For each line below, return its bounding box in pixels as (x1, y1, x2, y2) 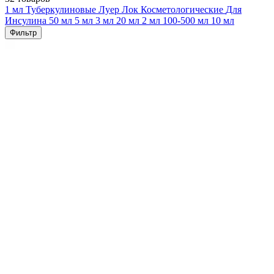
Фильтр (10, 28, 37, 37)
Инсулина (5, 15, 49, 26)
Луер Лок (98, 4, 141, 15)
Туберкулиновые (26, 4, 98, 15)
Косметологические (141, 4, 226, 15)
